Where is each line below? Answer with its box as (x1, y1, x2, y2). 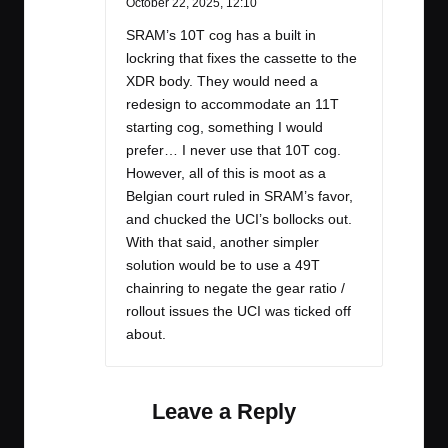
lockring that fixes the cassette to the (126, 51, 357, 67)
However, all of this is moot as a (126, 166, 326, 182)
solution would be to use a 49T (126, 258, 320, 274)
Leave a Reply (152, 399, 296, 425)
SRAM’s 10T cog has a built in (126, 28, 316, 44)
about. (126, 327, 166, 343)
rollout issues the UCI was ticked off (126, 304, 351, 320)
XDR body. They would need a (126, 74, 318, 90)
